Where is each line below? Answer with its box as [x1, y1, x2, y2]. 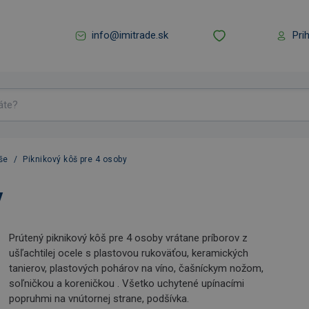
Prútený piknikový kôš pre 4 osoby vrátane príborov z [9, 231, 248, 244]
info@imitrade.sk [92, 29, 168, 42]
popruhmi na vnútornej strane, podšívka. [9, 292, 190, 305]
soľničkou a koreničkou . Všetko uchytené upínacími [9, 277, 245, 290]
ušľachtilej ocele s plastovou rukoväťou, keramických [9, 246, 249, 259]
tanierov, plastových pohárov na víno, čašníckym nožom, [9, 261, 264, 275]
